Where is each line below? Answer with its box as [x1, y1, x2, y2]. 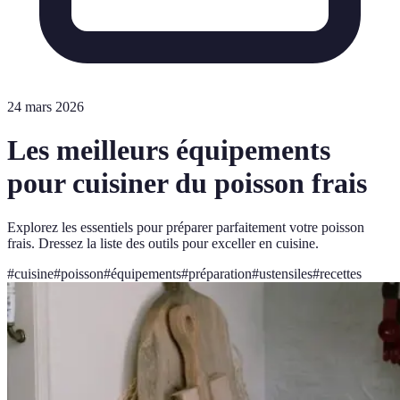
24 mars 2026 [7, 99, 84, 114]
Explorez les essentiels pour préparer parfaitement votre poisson [7, 219, 364, 235]
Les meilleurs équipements [7, 134, 330, 167]
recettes [320, 265, 362, 281]
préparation [188, 265, 252, 281]
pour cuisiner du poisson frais [7, 167, 367, 200]
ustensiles [259, 265, 312, 281]
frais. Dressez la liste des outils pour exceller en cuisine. [7, 235, 319, 251]
